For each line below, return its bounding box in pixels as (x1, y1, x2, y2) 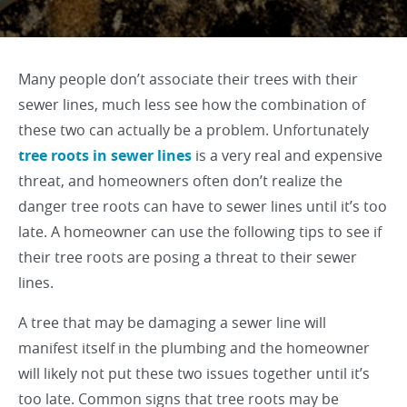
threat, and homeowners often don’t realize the (18, 171, 342, 191)
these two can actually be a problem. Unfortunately (18, 120, 369, 140)
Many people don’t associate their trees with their (18, 69, 358, 89)
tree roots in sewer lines (18, 145, 192, 165)
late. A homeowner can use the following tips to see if (18, 222, 382, 242)
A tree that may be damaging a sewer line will (18, 313, 326, 333)
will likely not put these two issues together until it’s (18, 363, 370, 383)
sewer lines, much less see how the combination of (18, 94, 365, 114)
